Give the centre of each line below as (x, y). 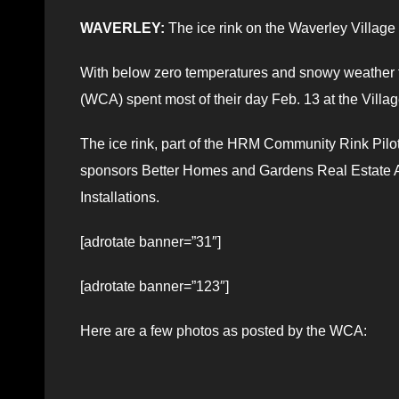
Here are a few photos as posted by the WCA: (224, 330)
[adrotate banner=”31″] (151, 241)
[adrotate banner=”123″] (155, 286)
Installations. (120, 197)
